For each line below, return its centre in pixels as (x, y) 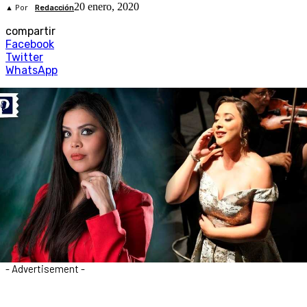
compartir (30, 32)
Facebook (30, 45)
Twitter (24, 58)
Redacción (54, 8)
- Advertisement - (45, 268)
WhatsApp (32, 71)
